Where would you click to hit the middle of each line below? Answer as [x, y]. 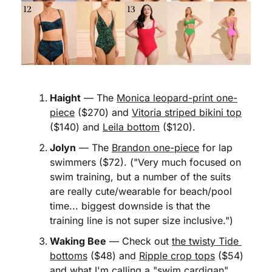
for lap [216, 148]
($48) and [113, 256]
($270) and [103, 112]
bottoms [69, 256]
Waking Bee [78, 241]
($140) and [76, 127]
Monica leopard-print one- [177, 98]
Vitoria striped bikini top [187, 112]
